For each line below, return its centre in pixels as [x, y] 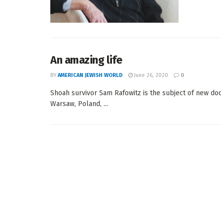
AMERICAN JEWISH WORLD [90, 75]
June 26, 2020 [150, 75]
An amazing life [86, 60]
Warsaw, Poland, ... [79, 104]
